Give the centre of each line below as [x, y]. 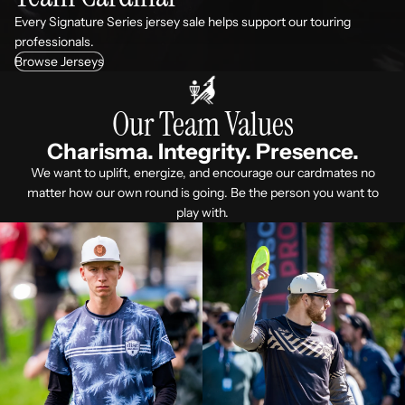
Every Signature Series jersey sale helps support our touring [183, 21]
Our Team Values [202, 125]
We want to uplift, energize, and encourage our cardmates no [202, 173]
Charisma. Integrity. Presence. [202, 152]
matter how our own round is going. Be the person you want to [202, 193]
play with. [202, 213]
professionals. [54, 41]
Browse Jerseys [59, 61]
